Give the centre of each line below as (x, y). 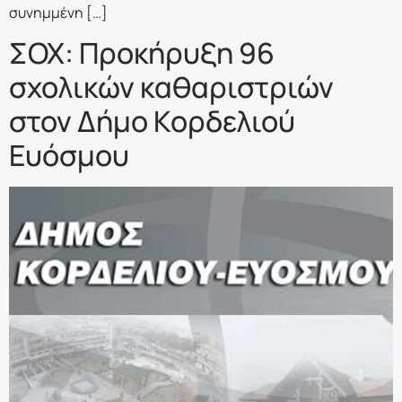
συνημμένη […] (58, 12)
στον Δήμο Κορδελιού (152, 122)
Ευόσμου (69, 156)
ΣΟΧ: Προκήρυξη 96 (142, 53)
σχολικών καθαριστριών (171, 87)
